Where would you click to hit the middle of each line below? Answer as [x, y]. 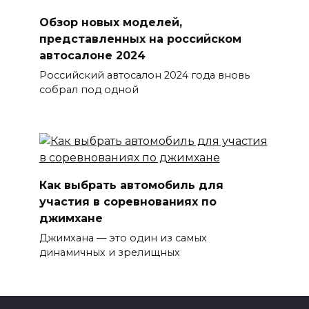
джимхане [71, 218]
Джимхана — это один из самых [123, 238]
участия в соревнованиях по [128, 201]
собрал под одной [89, 90]
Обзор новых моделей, [110, 23]
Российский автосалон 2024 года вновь [144, 76]
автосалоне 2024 [92, 56]
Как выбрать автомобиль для [131, 185]
